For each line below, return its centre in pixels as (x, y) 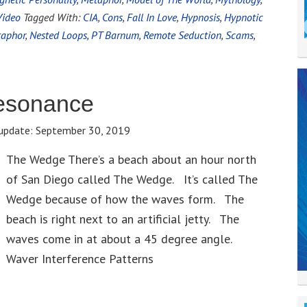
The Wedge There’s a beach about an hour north (131, 159)
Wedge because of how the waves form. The (125, 199)
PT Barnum (115, 35)
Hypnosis (200, 17)
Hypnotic (244, 17)
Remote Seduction (182, 35)
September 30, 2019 (83, 130)
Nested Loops (58, 35)
